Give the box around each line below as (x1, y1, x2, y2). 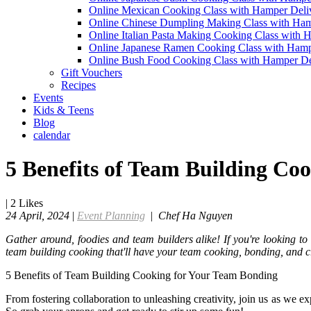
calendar (33, 128, 70, 141)
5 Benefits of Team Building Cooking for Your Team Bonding (6, 269, 278, 281)
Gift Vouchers (61, 66, 122, 78)
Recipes (61, 78, 96, 91)
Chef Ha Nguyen (158, 209, 233, 221)
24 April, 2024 (6, 209, 69, 221)
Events (33, 91, 63, 103)
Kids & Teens (33, 103, 94, 116)
